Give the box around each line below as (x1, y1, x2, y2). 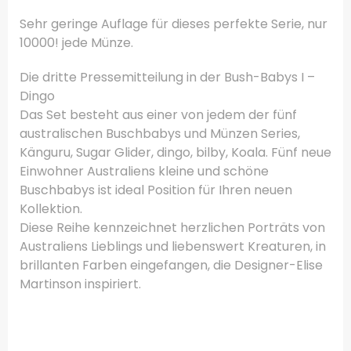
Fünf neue (271, 143, 331, 161)
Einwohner (20, 161, 84, 180)
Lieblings (91, 237, 143, 255)
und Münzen (184, 124, 258, 143)
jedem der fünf (207, 105, 297, 124)
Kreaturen (248, 237, 310, 255)
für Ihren (198, 180, 251, 199)
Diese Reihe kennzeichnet (20, 218, 177, 237)
